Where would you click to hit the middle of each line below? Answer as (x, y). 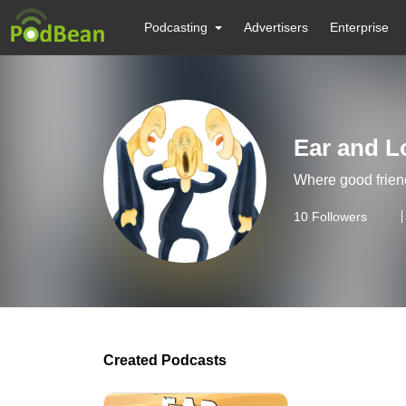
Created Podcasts (165, 360)
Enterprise (360, 27)
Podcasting (176, 27)
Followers (338, 217)
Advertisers (276, 27)
